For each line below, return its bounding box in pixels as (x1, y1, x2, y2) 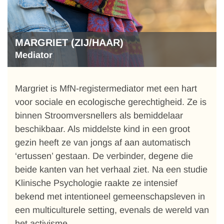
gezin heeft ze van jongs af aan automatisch (15, 137, 190, 147)
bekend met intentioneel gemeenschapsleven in (15, 191, 205, 201)
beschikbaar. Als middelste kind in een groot (15, 124, 190, 134)
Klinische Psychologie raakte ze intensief (15, 178, 177, 188)
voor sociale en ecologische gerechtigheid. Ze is (15, 97, 206, 107)
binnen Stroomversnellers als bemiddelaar (15, 110, 183, 120)
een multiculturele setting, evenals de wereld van (15, 205, 209, 215)
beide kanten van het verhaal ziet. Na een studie (15, 164, 207, 174)
